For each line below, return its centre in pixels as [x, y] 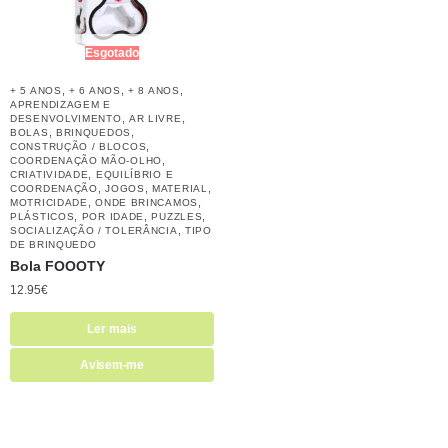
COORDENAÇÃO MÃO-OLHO [86, 160]
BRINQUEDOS [93, 132]
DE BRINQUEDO [53, 244]
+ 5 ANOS [36, 90]
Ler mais [112, 328]
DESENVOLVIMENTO [66, 118]
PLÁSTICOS [42, 216]
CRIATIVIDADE [49, 174]
